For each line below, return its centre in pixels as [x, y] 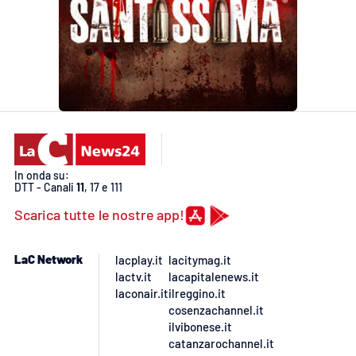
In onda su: [42, 175]
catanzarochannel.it [221, 343]
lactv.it [133, 276]
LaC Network [48, 259]
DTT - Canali [45, 187]
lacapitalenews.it [214, 276]
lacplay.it [139, 259]
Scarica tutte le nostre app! [99, 214]
